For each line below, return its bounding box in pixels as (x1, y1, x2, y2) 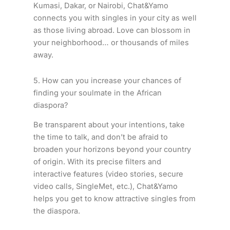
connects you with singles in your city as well (33, 13, 197, 23)
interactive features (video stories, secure (33, 169, 183, 179)
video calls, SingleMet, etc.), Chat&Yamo (33, 182, 178, 191)
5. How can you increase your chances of (33, 75, 181, 85)
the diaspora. (33, 206, 80, 216)
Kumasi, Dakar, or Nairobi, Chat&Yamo (33, 1, 168, 11)
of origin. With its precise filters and (33, 157, 161, 167)
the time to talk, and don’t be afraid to (33, 132, 168, 142)
